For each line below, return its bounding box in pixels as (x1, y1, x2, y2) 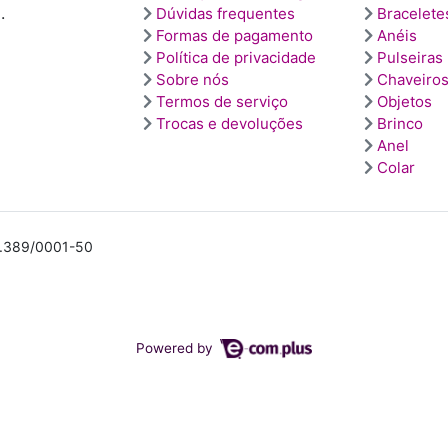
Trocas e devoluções (156, 113, 303, 133)
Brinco (377, 113, 423, 133)
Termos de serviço (156, 91, 288, 111)
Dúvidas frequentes (156, 3, 295, 23)
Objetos (377, 91, 432, 111)
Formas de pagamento (156, 25, 313, 45)
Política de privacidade (156, 47, 316, 67)
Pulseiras (377, 47, 443, 67)
